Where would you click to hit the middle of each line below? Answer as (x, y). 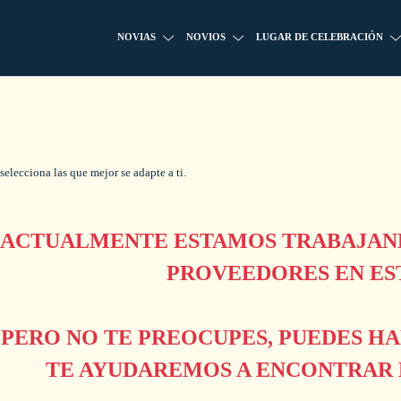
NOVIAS (137, 37)
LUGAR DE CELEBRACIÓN (320, 37)
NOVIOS (206, 37)
